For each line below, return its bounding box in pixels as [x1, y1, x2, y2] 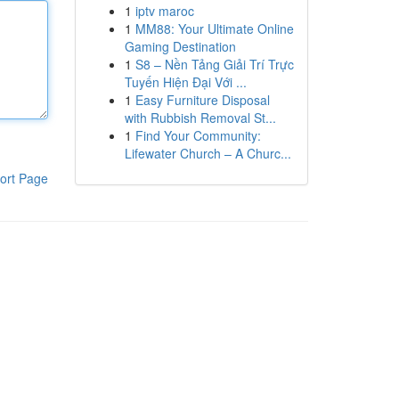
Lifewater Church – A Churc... [124, 144, 291, 162]
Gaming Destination [124, 37, 236, 55]
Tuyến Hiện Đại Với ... [124, 73, 247, 91]
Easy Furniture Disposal [134, 91, 270, 109]
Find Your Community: [134, 126, 261, 144]
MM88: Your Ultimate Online [134, 20, 294, 37]
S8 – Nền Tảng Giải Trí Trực [134, 55, 294, 73]
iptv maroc [134, 2, 194, 20]
